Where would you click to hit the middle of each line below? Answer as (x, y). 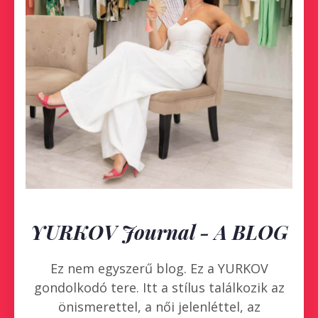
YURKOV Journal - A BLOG (159, 231)
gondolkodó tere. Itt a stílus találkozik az (159, 287)
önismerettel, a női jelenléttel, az (159, 306)
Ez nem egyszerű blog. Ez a (134, 268)
